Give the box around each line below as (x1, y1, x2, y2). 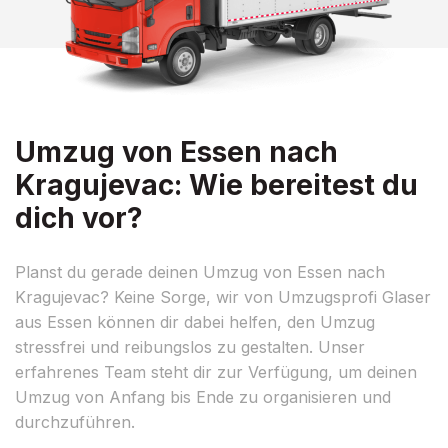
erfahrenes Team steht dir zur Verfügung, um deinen (15, 361, 417, 382)
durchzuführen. (15, 411, 135, 432)
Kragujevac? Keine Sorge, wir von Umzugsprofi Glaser (15, 286, 431, 307)
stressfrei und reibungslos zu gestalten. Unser (15, 336, 365, 357)
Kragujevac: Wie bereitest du (15, 167, 418, 202)
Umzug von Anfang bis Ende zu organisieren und (15, 386, 391, 407)
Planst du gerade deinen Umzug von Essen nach (15, 261, 385, 282)
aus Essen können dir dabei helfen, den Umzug (15, 311, 375, 332)
